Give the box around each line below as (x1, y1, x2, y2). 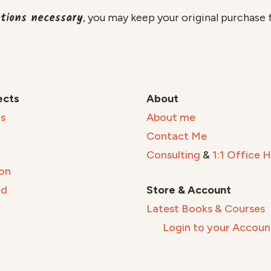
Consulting (146, 148, 200, 162)
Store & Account (146, 183, 231, 197)
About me (146, 111, 195, 125)
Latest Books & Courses (146, 202, 265, 216)
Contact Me (146, 129, 207, 143)
